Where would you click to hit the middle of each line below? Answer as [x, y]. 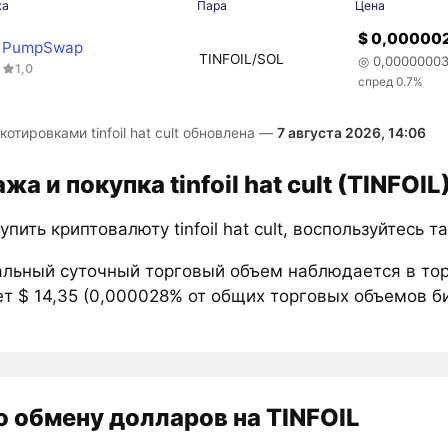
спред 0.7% [391, 82]
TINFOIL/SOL [241, 58]
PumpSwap [43, 47]
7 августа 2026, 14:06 [351, 133]
